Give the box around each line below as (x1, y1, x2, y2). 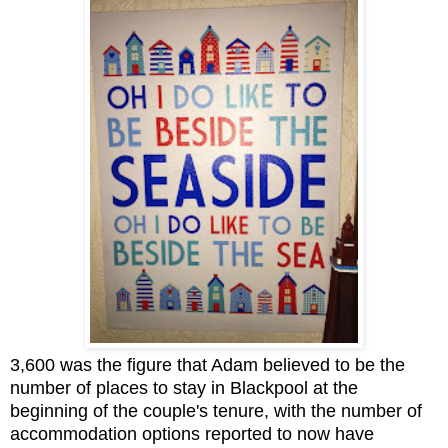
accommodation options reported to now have (10, 423, 374, 444)
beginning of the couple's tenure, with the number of (10, 400, 422, 421)
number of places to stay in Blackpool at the (10, 377, 358, 398)
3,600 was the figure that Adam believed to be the (10, 354, 405, 375)
